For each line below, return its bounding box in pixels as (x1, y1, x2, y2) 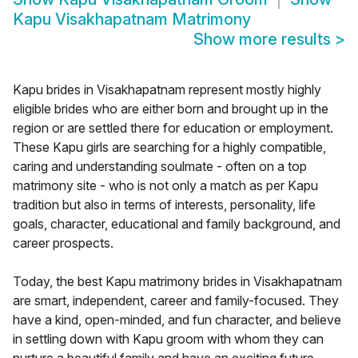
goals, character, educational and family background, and (13, 216, 340, 233)
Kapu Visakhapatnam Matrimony (13, 10, 251, 30)
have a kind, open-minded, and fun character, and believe (13, 312, 341, 328)
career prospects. (13, 235, 113, 252)
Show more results (193, 30, 335, 50)
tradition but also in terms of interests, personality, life (13, 197, 316, 213)
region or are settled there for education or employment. (13, 120, 333, 137)
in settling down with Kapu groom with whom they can (13, 331, 324, 348)
